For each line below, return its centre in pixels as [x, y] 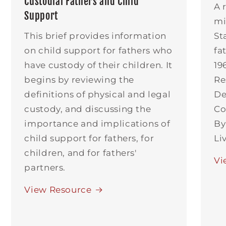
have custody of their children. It [98, 65]
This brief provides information [95, 36]
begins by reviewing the [79, 79]
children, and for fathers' [80, 153]
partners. [45, 167]
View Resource [58, 190]
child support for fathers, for [89, 138]
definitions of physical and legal [98, 94]
